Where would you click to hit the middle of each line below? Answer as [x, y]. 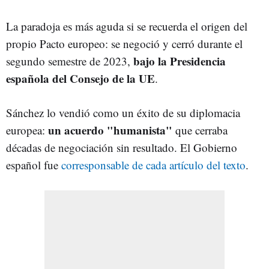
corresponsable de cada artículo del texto [153, 165]
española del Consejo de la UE [80, 78]
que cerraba [201, 130]
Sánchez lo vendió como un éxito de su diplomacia [123, 112]
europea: [27, 130]
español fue [34, 165]
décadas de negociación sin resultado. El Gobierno [122, 147]
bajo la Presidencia [180, 61]
